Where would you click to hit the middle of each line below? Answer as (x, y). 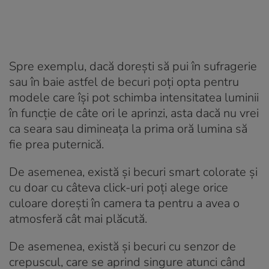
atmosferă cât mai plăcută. (78, 219)
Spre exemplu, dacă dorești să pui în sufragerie (133, 66)
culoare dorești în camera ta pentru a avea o (124, 203)
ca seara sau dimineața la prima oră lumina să (128, 128)
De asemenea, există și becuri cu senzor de (122, 246)
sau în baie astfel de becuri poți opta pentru (124, 82)
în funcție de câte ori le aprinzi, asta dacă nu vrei (134, 113)
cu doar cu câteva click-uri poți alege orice (119, 187)
